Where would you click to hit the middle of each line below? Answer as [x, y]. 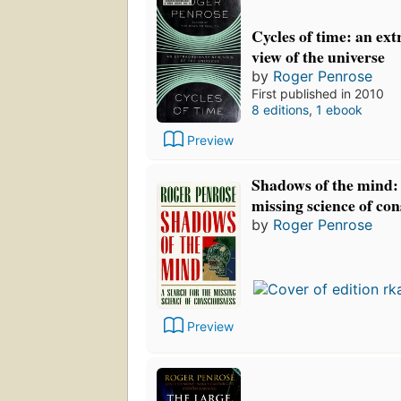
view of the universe [318, 56]
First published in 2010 [318, 93]
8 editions [280, 109]
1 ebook [339, 109]
